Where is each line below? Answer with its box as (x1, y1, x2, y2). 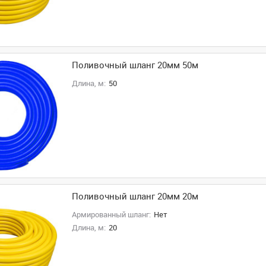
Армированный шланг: (71, 210, 151, 219)
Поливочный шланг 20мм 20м (71, 191, 198, 202)
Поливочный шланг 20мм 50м (71, 60, 198, 71)
